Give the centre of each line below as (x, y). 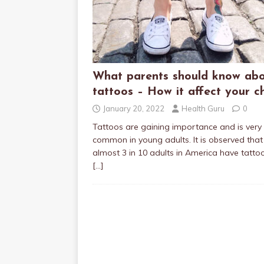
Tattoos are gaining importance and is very (177, 127)
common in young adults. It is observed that (178, 140)
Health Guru (203, 108)
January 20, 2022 (134, 108)
